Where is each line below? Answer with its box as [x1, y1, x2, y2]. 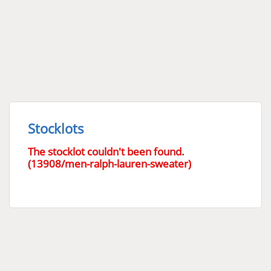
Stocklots [28, 119, 84, 137]
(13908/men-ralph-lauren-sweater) [28, 157, 191, 171]
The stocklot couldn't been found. [28, 145, 184, 158]
